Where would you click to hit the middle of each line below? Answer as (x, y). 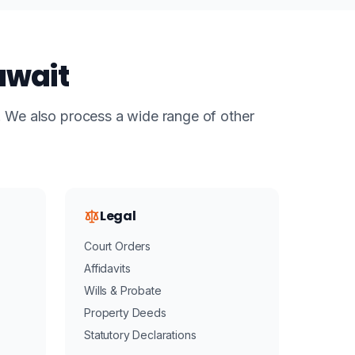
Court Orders (118, 246)
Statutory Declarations (140, 335)
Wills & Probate (123, 290)
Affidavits (107, 268)
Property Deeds (125, 313)
